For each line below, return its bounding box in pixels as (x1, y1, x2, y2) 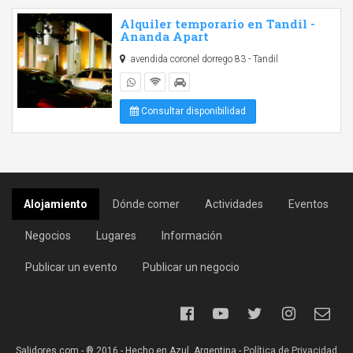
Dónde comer (113, 198, 180, 210)
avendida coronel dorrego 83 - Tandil (128, 54, 278, 65)
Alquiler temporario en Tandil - (120, 16, 315, 32)
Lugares (96, 229, 136, 242)
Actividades (205, 198, 263, 210)
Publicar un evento (25, 261, 117, 273)
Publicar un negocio (143, 261, 240, 273)
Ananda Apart (120, 28, 209, 44)
